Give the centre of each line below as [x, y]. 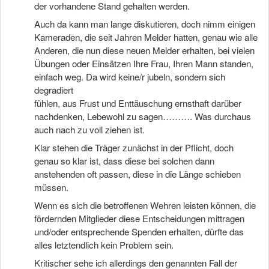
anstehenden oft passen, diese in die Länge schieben [138, 174]
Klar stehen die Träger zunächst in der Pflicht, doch [134, 147]
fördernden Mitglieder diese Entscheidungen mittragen [139, 218]
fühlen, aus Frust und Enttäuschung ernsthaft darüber [138, 103]
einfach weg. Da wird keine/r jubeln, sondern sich [130, 77]
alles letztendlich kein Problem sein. [104, 245]
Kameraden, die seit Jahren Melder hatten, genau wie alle [146, 37]
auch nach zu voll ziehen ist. [89, 129]
